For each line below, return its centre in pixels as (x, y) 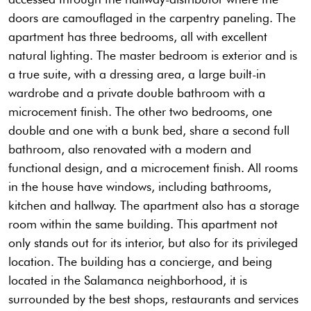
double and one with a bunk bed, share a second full (149, 131)
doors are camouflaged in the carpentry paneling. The (152, 18)
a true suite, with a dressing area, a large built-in (137, 74)
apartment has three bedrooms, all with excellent (138, 37)
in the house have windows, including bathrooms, (140, 187)
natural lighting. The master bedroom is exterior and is (153, 56)
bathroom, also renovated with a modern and (130, 149)
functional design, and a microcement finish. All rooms (153, 168)
